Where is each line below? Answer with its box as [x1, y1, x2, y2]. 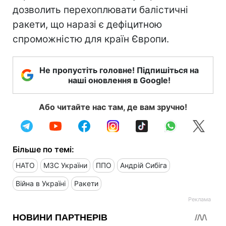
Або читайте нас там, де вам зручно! [39, 101, 187, 112]
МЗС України [43, 160, 87, 169]
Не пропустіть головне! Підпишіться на [39, 65, 199, 75]
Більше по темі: [13, 144, 74, 154]
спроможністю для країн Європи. [13, 33, 169, 45]
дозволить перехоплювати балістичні [13, 4, 188, 16]
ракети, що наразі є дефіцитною [13, 18, 162, 30]
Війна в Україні [16, 179, 66, 188]
